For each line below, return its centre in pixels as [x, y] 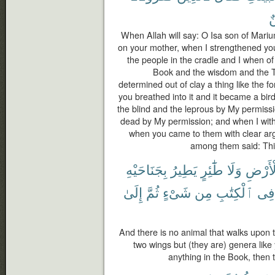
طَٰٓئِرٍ [212, 169]
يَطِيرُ [184, 169]
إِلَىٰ [133, 192]
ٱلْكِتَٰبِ [235, 192]
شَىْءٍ [177, 192]
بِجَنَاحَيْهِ [146, 169]
